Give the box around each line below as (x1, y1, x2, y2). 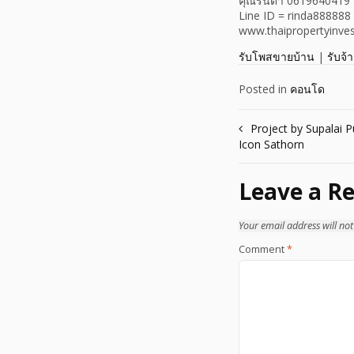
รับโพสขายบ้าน (239, 49, 314, 65)
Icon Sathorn (239, 137, 304, 153)
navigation (238, 146, 331, 173)
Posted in (239, 81, 290, 97)
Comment (239, 242, 287, 256)
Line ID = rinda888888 (239, 8, 351, 24)
